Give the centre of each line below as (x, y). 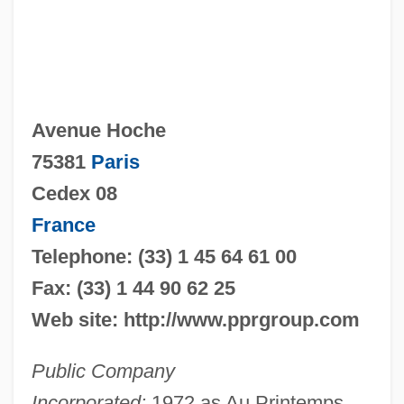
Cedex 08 (74, 193)
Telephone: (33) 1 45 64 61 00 (164, 256)
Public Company (103, 371)
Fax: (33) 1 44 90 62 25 (133, 288)
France (63, 225)
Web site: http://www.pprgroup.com (195, 319)
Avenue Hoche (98, 130)
